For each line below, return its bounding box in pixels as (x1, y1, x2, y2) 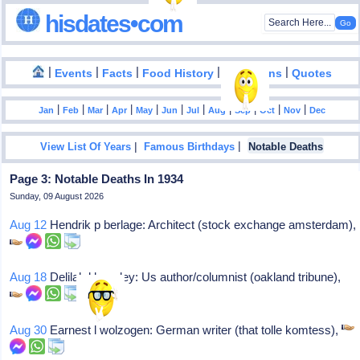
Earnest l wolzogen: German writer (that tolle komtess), (47, 323, 342, 337)
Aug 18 (10, 270, 47, 284)
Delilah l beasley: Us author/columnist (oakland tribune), (47, 270, 342, 284)
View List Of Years (40, 141, 132, 153)
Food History (142, 67, 215, 80)
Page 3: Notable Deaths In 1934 (10, 172, 184, 186)
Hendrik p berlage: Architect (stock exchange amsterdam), (47, 218, 357, 231)
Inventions (223, 67, 283, 80)
